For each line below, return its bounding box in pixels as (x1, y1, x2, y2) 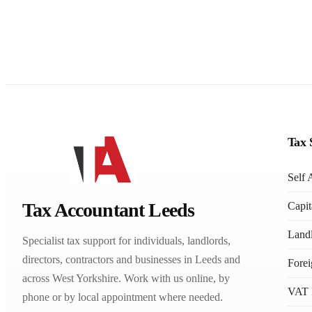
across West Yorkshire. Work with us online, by (22, 272, 230, 284)
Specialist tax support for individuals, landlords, (22, 235, 231, 247)
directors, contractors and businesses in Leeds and (22, 253, 240, 265)
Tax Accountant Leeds (22, 199, 195, 221)
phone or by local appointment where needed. (22, 291, 223, 303)
